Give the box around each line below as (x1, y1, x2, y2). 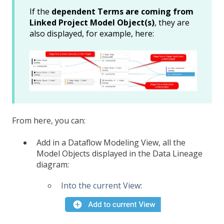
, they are (154, 17, 189, 28)
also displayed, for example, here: (29, 28, 154, 39)
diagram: (36, 159, 69, 170)
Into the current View (61, 180, 140, 191)
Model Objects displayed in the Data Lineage (36, 148, 202, 159)
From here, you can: (12, 114, 85, 126)
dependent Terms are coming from (51, 6, 193, 17)
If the (29, 6, 51, 17)
